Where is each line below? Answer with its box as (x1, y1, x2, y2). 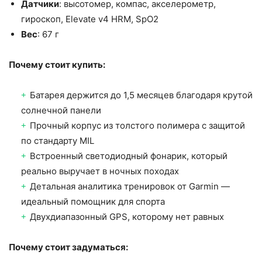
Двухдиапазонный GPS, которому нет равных (30, 211, 224, 223)
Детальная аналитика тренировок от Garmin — (30, 181, 230, 192)
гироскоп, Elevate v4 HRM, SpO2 (21, 13, 158, 25)
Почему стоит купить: (9, 59, 105, 71)
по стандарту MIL (21, 135, 94, 147)
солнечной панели (21, 105, 101, 116)
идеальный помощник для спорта (21, 196, 165, 208)
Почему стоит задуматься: (9, 242, 128, 253)
